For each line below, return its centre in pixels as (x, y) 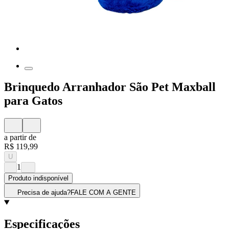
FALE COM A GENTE (103, 193)
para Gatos (33, 101)
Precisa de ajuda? (44, 193)
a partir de (20, 138)
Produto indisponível (38, 178)
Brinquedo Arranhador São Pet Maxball (110, 87)
